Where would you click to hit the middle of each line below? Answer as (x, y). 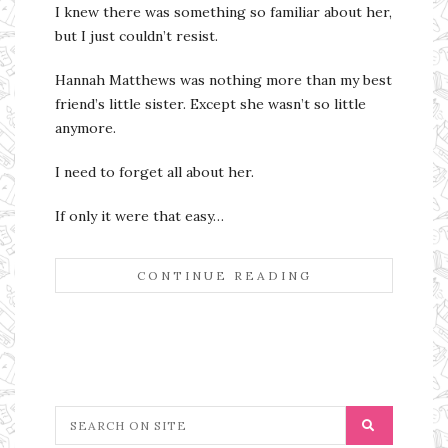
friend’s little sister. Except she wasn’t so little (210, 104)
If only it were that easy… (139, 216)
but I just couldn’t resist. (136, 36)
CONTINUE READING (224, 276)
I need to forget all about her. (154, 172)
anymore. (85, 128)
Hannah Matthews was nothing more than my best (223, 80)
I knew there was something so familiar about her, (223, 12)
